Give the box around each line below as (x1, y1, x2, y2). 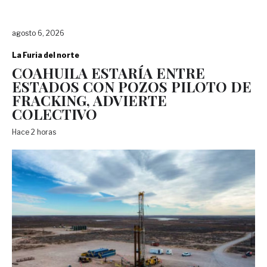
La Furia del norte (12, 51, 79, 60)
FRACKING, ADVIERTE (12, 91, 167, 110)
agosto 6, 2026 (12, 29, 64, 38)
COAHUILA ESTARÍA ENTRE (12, 63, 205, 83)
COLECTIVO (12, 104, 97, 124)
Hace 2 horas (12, 128, 60, 137)
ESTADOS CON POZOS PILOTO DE (12, 77, 252, 97)
